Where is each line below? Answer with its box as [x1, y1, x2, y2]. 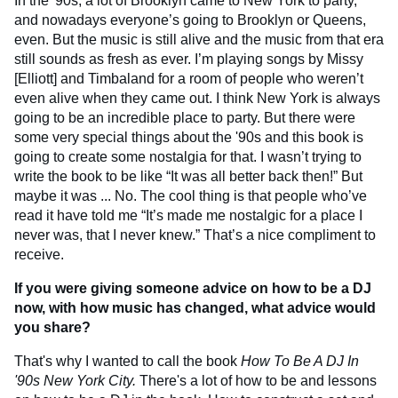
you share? [14, 319, 91, 335]
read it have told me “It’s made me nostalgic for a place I [14, 207, 362, 223]
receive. [14, 246, 64, 262]
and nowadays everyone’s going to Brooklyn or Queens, [14, 12, 366, 28]
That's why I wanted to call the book [14, 353, 241, 369]
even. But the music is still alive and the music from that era [14, 31, 384, 47]
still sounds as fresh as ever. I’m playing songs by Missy [14, 51, 363, 67]
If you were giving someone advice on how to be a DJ [14, 280, 371, 296]
